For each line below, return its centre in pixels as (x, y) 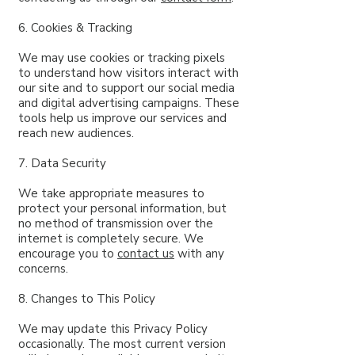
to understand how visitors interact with (128, 73)
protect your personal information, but (122, 208)
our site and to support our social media (126, 88)
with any (199, 254)
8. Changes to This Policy (87, 299)
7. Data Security (62, 163)
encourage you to (68, 254)
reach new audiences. (76, 133)
